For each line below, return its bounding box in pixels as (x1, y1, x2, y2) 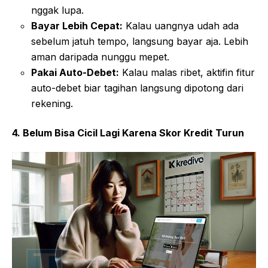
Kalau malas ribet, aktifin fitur (119, 66, 255, 79)
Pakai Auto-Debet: (31, 66, 119, 79)
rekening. (31, 98, 73, 110)
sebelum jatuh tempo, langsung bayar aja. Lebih (31, 35, 248, 48)
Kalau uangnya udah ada (123, 20, 239, 32)
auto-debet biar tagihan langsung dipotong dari (31, 82, 243, 95)
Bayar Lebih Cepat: (31, 20, 123, 32)
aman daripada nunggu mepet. (31, 51, 169, 63)
